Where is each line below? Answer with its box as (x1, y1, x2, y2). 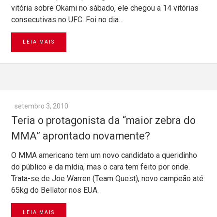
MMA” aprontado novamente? (11, 129, 150, 142)
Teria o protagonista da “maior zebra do (11, 114, 196, 126)
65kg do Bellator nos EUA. (11, 185, 99, 195)
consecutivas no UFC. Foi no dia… (11, 15, 124, 24)
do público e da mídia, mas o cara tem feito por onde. (11, 162, 190, 171)
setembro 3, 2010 (15, 102, 68, 110)
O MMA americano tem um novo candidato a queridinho (11, 150, 197, 160)
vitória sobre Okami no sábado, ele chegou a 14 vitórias (11, 3, 199, 13)
